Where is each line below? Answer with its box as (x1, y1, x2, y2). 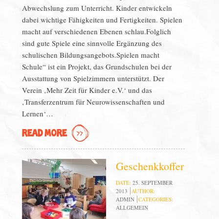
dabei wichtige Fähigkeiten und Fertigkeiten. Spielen (22, 15, 182, 24)
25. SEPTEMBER (132, 179, 173, 186)
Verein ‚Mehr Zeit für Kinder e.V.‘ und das (22, 85, 152, 95)
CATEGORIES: (138, 196, 173, 203)
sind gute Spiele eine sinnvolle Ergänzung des (22, 38, 162, 48)
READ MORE (22, 130, 67, 138)
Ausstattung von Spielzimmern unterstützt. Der (22, 73, 164, 83)
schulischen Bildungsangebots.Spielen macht (22, 50, 159, 60)
